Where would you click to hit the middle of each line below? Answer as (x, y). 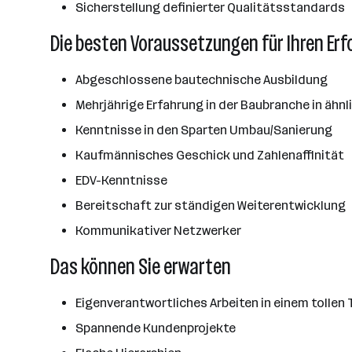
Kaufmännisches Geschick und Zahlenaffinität (210, 155)
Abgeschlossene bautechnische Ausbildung (202, 80)
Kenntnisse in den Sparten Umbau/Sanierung (204, 130)
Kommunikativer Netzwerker (158, 231)
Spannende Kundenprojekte (156, 328)
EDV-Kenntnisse (121, 180)
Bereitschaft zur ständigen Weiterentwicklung (211, 205)
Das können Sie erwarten (141, 267)
